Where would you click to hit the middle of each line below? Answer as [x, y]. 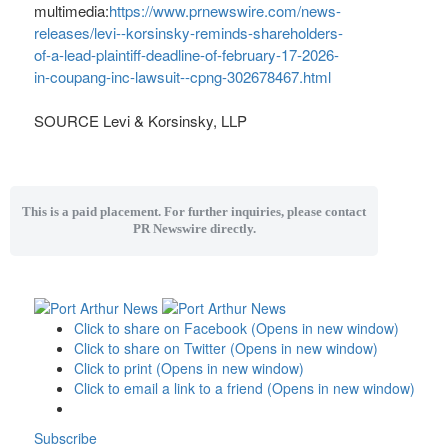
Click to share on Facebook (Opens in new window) [236, 328]
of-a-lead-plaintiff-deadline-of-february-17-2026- [186, 54]
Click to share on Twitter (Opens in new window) [225, 348]
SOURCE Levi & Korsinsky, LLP [140, 120]
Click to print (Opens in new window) [188, 368]
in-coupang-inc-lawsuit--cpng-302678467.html [182, 76]
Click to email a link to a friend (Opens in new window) [244, 388]
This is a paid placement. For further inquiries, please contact [194, 212]
